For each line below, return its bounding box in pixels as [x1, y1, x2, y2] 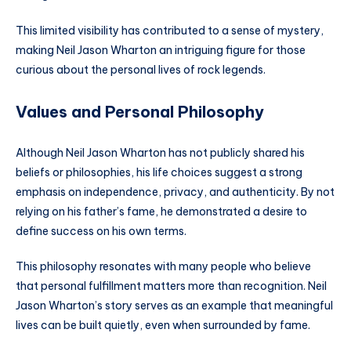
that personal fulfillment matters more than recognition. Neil [16, 279, 327, 294]
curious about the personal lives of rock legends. [16, 62, 266, 77]
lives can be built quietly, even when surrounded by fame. [16, 318, 310, 333]
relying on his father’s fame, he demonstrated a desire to [16, 204, 307, 219]
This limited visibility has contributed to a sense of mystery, [16, 23, 324, 38]
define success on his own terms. [16, 223, 186, 238]
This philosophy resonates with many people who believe [16, 259, 311, 274]
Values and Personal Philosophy [16, 101, 264, 121]
